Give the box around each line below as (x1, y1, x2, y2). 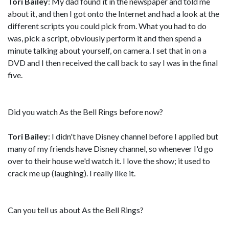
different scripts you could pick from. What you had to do (8, 21, 207, 31)
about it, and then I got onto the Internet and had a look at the (8, 9, 219, 18)
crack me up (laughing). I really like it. (8, 168, 135, 178)
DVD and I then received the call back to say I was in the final (8, 58, 218, 67)
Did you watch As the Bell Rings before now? (8, 107, 163, 117)
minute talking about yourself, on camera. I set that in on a (8, 45, 207, 55)
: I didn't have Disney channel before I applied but (48, 131, 218, 141)
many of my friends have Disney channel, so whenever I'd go (8, 144, 213, 153)
